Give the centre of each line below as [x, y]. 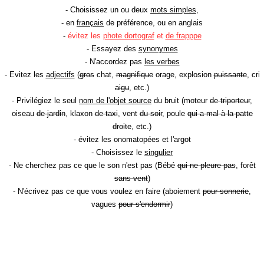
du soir [151, 114]
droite [122, 127]
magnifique [134, 75]
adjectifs [60, 75]
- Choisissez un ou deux [108, 10]
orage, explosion [183, 75]
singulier [159, 153]
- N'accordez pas [114, 62]
